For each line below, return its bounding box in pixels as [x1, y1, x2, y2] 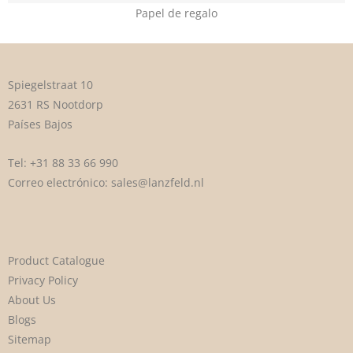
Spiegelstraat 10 [8, 77, 93, 93]
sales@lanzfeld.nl [111, 175, 204, 191]
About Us [8, 292, 56, 308]
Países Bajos [8, 117, 72, 132]
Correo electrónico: [8, 175, 111, 191]
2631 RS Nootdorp [8, 97, 103, 113]
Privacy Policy [8, 273, 78, 288]
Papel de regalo [136, 6, 217, 21]
